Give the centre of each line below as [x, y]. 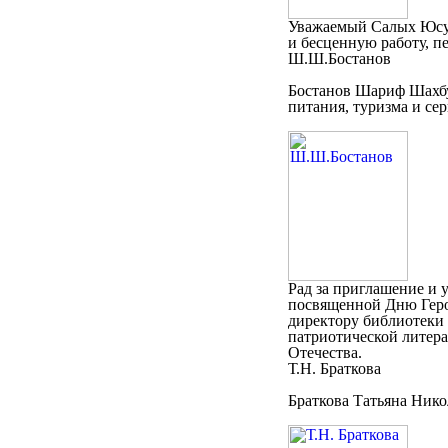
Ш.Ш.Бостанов [339, 58]
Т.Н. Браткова [334, 368]
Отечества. [324, 352]
